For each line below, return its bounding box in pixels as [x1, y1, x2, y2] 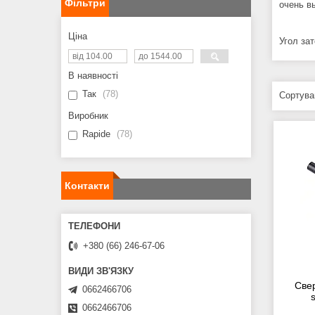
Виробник [68, 110, 108, 122]
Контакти [65, 180, 110, 192]
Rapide [82, 129, 110, 140]
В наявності [68, 70, 118, 82]
